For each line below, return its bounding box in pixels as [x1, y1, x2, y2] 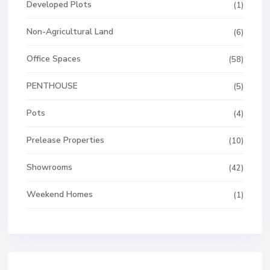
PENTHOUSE [27, 80, 78, 92]
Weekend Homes [27, 189, 93, 200]
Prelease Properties [27, 134, 104, 146]
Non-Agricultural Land [27, 26, 113, 37]
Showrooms [27, 162, 72, 173]
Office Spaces [27, 53, 81, 64]
